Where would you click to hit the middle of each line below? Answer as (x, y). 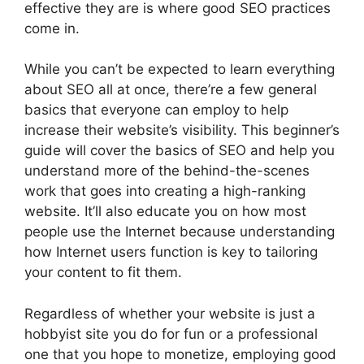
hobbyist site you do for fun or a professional (171, 334)
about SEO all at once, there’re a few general (171, 90)
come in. (52, 28)
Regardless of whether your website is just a (170, 313)
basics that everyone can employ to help (156, 110)
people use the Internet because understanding (180, 232)
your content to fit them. (103, 273)
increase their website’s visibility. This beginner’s (182, 130)
